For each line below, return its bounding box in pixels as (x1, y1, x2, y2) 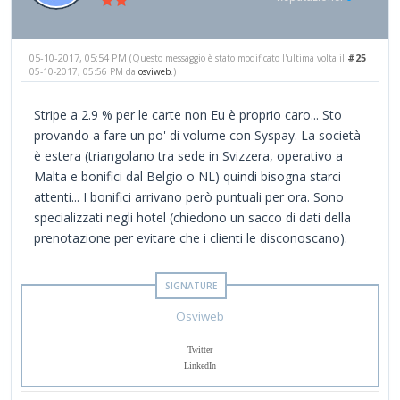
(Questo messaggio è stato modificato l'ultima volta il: (129, 51, 347, 64)
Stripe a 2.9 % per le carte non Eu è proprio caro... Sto (34, 105, 342, 123)
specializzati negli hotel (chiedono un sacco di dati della (34, 208, 351, 226)
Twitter (187, 344, 212, 354)
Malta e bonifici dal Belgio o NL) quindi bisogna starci (34, 167, 341, 185)
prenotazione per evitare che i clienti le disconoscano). (34, 229, 347, 246)
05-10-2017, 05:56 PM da (29, 64, 138, 78)
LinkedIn (184, 360, 216, 371)
